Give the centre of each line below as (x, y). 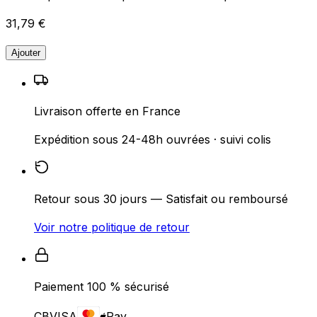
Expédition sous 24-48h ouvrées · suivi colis (152, 140)
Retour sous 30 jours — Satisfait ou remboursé (161, 199)
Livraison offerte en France (107, 111)
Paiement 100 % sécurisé (102, 287)
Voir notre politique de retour (112, 227)
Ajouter (26, 53)
